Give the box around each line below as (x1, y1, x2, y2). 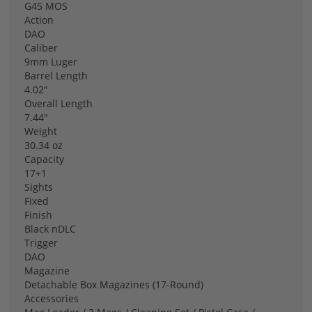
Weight (24, 125, 57, 139)
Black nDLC (24, 222, 76, 236)
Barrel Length (24, 69, 88, 83)
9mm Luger (24, 55, 77, 69)
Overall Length (24, 97, 93, 111)
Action (24, 13, 54, 27)
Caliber (24, 41, 58, 55)
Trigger (24, 236, 58, 250)
